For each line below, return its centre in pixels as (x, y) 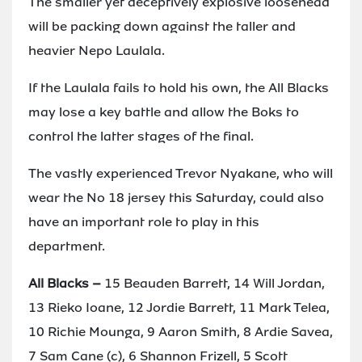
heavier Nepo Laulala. (97, 50)
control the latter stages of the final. (141, 136)
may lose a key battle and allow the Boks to (164, 112)
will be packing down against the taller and (162, 26)
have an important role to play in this (144, 221)
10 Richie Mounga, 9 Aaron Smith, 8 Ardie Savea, (181, 331)
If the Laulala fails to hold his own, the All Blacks (179, 87)
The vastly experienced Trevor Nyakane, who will (181, 173)
